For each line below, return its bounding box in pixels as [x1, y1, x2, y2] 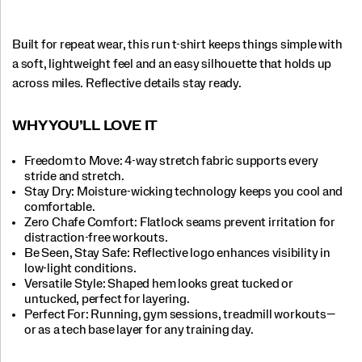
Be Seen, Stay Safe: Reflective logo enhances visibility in [24, 246, 330, 259]
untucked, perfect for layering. [24, 292, 190, 305]
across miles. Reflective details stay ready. [12, 77, 242, 90]
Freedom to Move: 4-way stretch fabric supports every [24, 154, 319, 167]
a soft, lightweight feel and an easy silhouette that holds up [12, 57, 332, 71]
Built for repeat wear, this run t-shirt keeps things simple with [12, 38, 343, 52]
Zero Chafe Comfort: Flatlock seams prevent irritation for [24, 215, 336, 229]
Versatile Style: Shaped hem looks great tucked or [24, 276, 293, 290]
